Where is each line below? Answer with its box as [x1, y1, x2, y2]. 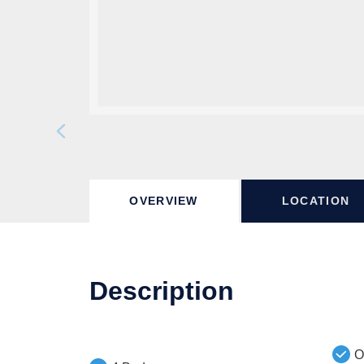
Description [89, 276, 234, 305]
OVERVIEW [129, 194, 198, 207]
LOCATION [281, 194, 350, 207]
